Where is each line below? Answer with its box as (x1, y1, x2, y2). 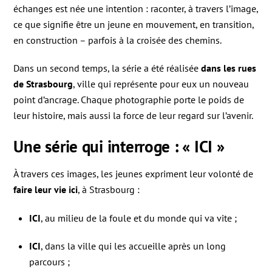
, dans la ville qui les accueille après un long (41, 240, 226, 253)
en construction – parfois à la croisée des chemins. (13, 33, 222, 46)
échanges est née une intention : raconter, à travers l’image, (13, 2, 259, 15)
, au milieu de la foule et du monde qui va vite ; (41, 211, 237, 224)
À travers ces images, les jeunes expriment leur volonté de (13, 167, 254, 180)
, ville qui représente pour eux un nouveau (73, 78, 250, 90)
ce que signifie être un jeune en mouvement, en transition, (13, 18, 254, 30)
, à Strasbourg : (78, 183, 140, 195)
